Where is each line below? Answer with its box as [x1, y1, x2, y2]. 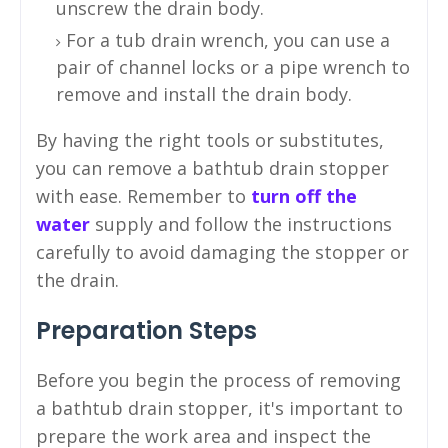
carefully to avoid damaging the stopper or [36, 239, 409, 264]
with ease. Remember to [36, 183, 251, 208]
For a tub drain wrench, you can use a [66, 27, 390, 52]
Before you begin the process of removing [36, 367, 401, 392]
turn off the [251, 183, 357, 208]
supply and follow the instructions [95, 211, 392, 236]
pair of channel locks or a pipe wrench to [56, 54, 410, 79]
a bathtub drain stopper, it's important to [36, 395, 403, 420]
